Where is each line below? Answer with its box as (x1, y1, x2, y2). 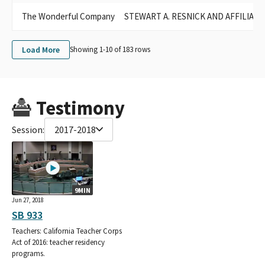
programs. (12, 248, 45, 258)
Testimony (35, 95, 125, 120)
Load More (22, 44, 60, 55)
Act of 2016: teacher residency (12, 237, 105, 247)
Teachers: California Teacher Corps (12, 225, 122, 236)
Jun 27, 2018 (12, 195, 44, 204)
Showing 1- (70, 44, 105, 55)
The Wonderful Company (22, 10, 115, 22)
